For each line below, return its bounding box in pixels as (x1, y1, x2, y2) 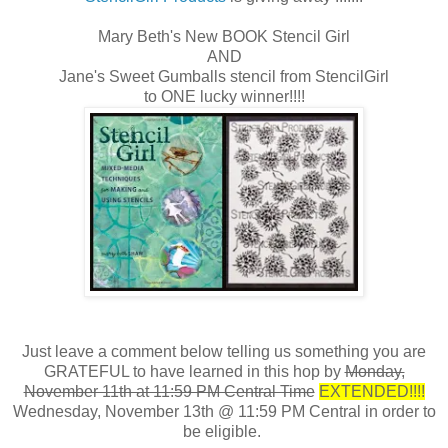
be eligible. (183, 422, 265, 440)
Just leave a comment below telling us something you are (22, 342, 426, 360)
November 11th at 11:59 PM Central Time (23, 382, 315, 400)
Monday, (344, 362, 405, 380)
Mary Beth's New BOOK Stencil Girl (98, 27, 350, 45)
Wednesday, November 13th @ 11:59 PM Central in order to (12, 402, 436, 420)
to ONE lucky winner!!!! (143, 87, 305, 105)
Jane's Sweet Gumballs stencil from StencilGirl (59, 67, 389, 85)
